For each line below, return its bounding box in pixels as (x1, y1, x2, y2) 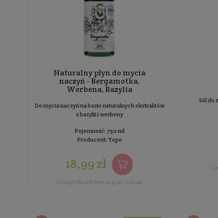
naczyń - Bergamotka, (73, 204, 175, 217)
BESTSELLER (159, 61, 197, 70)
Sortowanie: (49, 20, 94, 31)
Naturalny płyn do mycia (66, 194, 182, 207)
